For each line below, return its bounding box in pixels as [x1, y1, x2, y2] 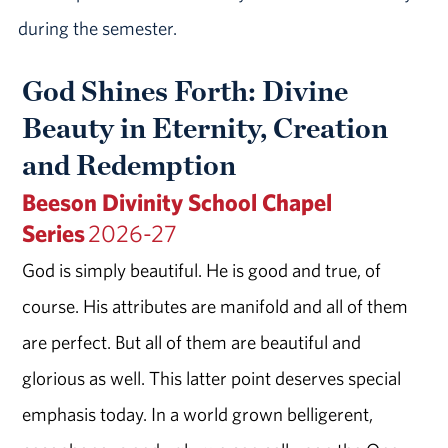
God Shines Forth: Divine [22, 73, 349, 109]
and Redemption [22, 147, 237, 183]
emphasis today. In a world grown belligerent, [22, 402, 374, 427]
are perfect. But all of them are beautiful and [22, 330, 362, 355]
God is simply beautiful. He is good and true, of [22, 258, 382, 283]
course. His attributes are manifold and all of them [22, 294, 409, 319]
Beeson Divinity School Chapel [22, 187, 333, 218]
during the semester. [17, 15, 177, 40]
